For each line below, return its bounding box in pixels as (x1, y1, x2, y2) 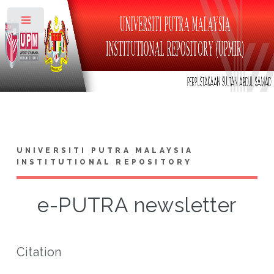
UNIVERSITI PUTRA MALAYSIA (16, 146, 194, 155)
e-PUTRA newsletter (37, 193, 237, 217)
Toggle (53, 18, 77, 27)
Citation (16, 244, 62, 259)
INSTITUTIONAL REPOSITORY (16, 157, 193, 166)
